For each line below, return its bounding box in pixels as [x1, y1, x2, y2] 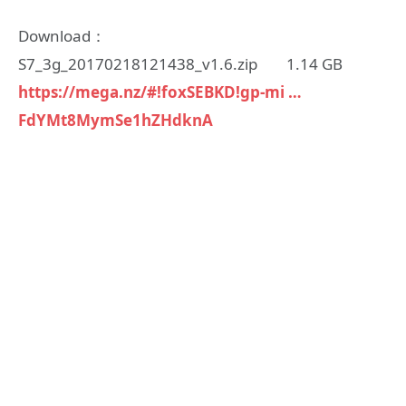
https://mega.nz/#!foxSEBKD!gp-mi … [18, 81, 302, 102]
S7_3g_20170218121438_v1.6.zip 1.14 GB [18, 53, 343, 74]
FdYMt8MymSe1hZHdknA [18, 109, 213, 130]
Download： [18, 24, 106, 46]
